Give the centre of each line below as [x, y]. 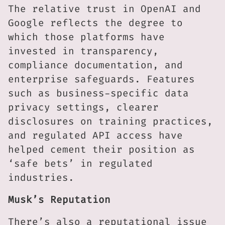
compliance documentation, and [95, 65]
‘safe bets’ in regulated [80, 164]
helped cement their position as [101, 150]
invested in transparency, [83, 51]
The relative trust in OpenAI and [104, 9]
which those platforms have [86, 37]
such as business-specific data [98, 93]
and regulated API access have [95, 136]
